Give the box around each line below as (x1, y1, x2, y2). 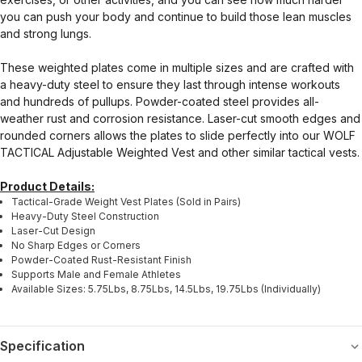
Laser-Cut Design (11, 225, 98, 238)
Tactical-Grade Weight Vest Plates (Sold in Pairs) (11, 196, 241, 208)
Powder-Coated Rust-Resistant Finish (11, 254, 192, 267)
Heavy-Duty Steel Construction (11, 210, 159, 223)
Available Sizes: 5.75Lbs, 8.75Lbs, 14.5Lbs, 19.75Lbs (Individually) (11, 283, 321, 296)
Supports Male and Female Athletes (11, 268, 181, 281)
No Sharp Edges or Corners (11, 239, 141, 252)
